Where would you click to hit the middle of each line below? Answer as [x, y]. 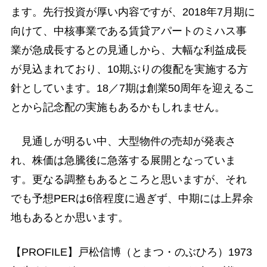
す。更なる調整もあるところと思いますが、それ [128, 180]
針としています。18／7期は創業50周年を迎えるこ [133, 89]
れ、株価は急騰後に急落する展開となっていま [123, 161]
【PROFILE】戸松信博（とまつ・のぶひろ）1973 [131, 252]
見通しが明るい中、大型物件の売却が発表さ [123, 142]
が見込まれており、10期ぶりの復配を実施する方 [129, 69]
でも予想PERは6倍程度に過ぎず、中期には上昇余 [132, 199]
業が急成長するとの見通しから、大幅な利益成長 [128, 50]
